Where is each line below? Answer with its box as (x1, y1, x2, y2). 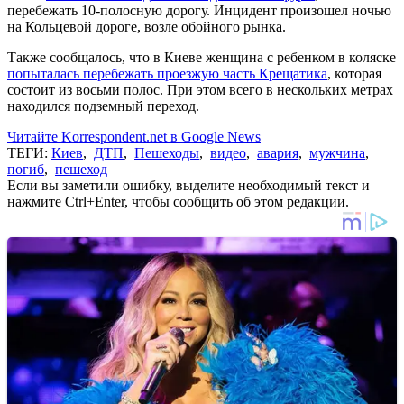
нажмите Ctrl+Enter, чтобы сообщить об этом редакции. (7, 193, 349, 209)
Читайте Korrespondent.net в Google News (7, 128, 261, 144)
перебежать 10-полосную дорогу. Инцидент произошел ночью (7, 2, 391, 18)
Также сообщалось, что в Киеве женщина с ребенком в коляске (7, 49, 396, 65)
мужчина (309, 144, 365, 161)
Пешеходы (134, 144, 199, 161)
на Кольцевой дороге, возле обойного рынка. (7, 18, 286, 34)
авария (257, 144, 298, 161)
